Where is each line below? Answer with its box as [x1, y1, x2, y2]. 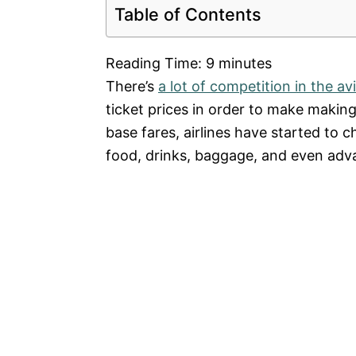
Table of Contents [114, 3, 261, 25]
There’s [106, 78, 158, 95]
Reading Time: [106, 55, 206, 72]
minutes [219, 55, 272, 72]
